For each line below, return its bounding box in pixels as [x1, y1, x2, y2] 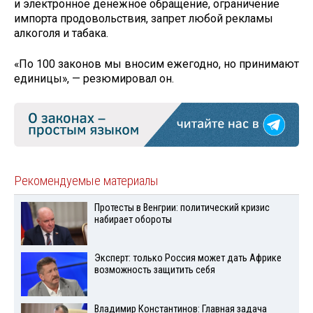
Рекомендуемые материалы [14, 173, 159, 189]
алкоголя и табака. [14, 26, 108, 40]
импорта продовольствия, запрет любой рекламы [14, 11, 273, 25]
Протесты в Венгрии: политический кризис [94, 201, 270, 214]
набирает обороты [94, 213, 172, 226]
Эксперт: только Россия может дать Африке [94, 252, 282, 265]
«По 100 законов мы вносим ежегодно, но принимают [14, 57, 299, 71]
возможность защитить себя [94, 264, 215, 277]
